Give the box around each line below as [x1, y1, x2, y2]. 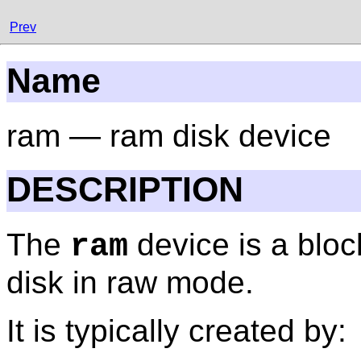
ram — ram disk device [6, 118, 331, 154]
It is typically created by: [6, 313, 346, 349]
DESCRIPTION [6, 170, 243, 210]
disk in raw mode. [6, 265, 254, 301]
